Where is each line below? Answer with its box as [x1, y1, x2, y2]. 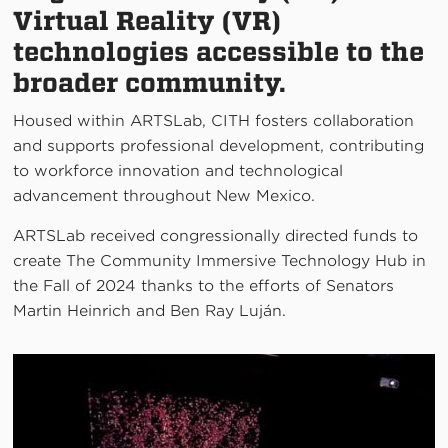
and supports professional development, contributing [13, 137, 425, 155]
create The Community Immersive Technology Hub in [13, 252, 427, 270]
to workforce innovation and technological [13, 162, 344, 180]
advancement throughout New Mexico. [13, 187, 316, 205]
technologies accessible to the [13, 37, 425, 67]
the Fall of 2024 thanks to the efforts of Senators [13, 277, 395, 295]
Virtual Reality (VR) [13, 6, 283, 36]
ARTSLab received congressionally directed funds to [13, 227, 419, 245]
